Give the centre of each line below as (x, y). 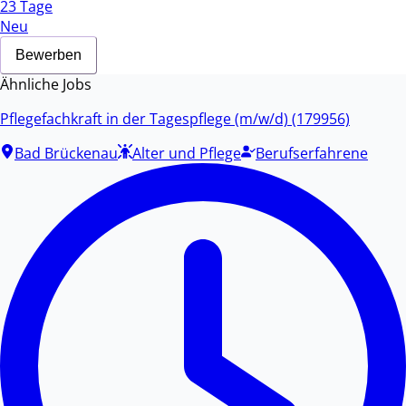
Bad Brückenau (66, 154)
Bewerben (48, 55)
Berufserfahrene (312, 154)
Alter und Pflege (187, 154)
